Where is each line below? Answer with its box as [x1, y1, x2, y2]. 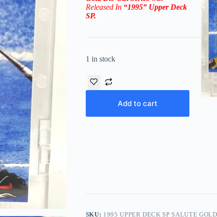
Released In [85, 2, 124, 11]
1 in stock [85, 54, 115, 63]
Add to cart [117, 98, 157, 108]
